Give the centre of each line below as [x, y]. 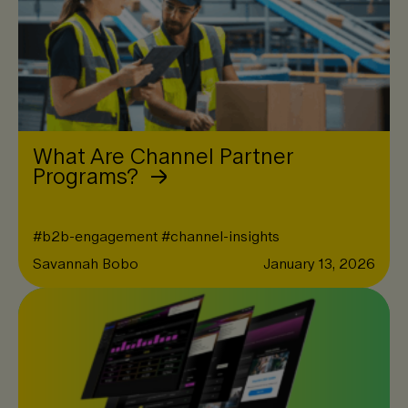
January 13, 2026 [319, 264]
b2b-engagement [100, 236]
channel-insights [225, 236]
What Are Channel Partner [163, 156]
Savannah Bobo [86, 264]
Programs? [88, 176]
